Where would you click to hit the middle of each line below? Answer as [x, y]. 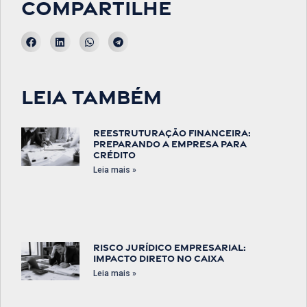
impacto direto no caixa [158, 258]
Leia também [91, 96]
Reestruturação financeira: [172, 132]
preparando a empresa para [170, 143]
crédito [114, 154]
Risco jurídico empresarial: [169, 247]
